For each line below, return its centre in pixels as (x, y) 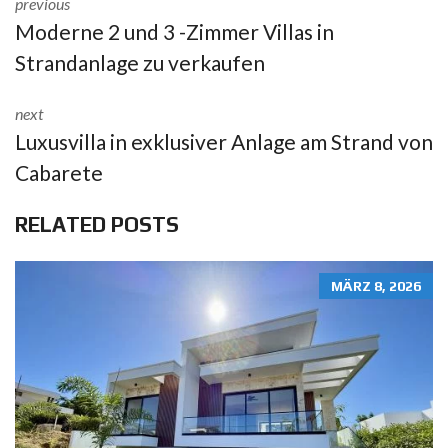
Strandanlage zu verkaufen (140, 62)
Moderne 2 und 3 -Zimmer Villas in (174, 31)
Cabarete (59, 172)
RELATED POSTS (97, 224)
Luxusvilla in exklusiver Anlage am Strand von (224, 141)
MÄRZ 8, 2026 (376, 285)
